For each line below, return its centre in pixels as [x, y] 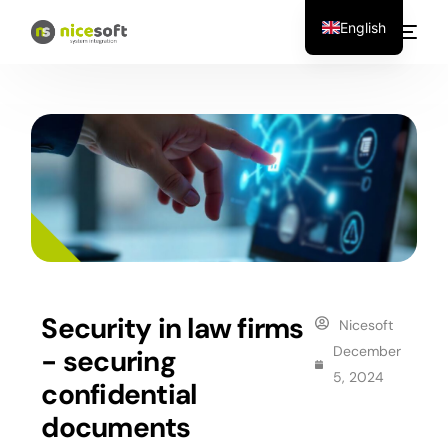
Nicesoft [365, 325]
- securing [108, 362]
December [367, 351]
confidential [119, 395]
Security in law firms [172, 329]
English [363, 27]
